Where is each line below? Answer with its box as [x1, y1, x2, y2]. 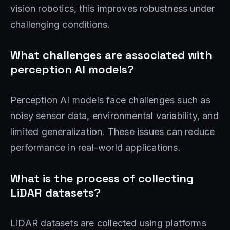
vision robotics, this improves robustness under [10, 3, 215, 14]
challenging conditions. [10, 18, 110, 30]
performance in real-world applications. [10, 142, 181, 153]
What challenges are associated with [10, 47, 212, 62]
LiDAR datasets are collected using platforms [10, 217, 206, 228]
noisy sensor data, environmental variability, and [10, 110, 219, 121]
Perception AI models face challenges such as [10, 94, 210, 105]
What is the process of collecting [10, 170, 194, 185]
